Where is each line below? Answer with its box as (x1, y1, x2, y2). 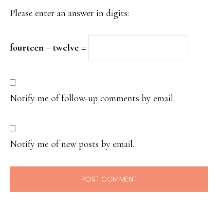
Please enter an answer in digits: (10, 7, 129, 19)
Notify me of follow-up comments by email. (10, 92, 175, 105)
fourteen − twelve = (10, 42, 88, 54)
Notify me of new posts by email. (10, 138, 134, 150)
